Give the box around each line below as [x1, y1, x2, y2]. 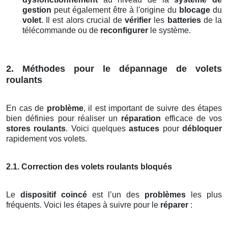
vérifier [125, 16, 152, 25]
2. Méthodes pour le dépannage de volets [6, 64, 222, 74]
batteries [167, 16, 201, 25]
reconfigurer [100, 26, 148, 35]
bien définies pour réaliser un [6, 114, 122, 123]
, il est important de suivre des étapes [83, 104, 222, 113]
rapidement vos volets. [6, 134, 87, 144]
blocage [179, 6, 210, 15]
